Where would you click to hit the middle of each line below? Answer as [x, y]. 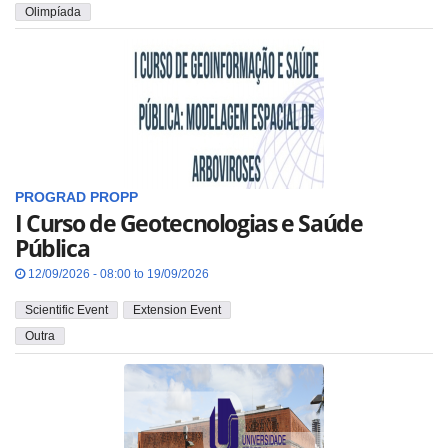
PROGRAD [50, 198]
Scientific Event [66, 309]
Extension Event [177, 309]
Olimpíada [53, 11]
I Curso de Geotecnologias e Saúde [189, 223]
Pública [52, 248]
